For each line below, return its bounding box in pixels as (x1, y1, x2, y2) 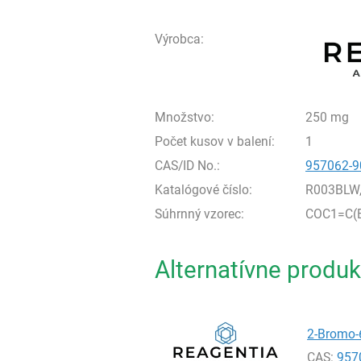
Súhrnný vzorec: (155, 206, 244, 222)
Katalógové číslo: (155, 182, 252, 197)
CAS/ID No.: (155, 158, 220, 173)
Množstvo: (155, 110, 214, 125)
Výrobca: (155, 31, 204, 47)
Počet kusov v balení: (155, 134, 275, 149)
